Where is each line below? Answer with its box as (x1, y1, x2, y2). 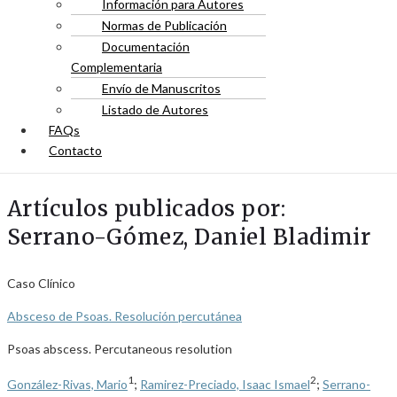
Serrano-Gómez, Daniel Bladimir (7, 223, 371, 251)
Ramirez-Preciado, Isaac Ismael (140, 376, 310, 392)
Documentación (102, 39, 190, 54)
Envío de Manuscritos (102, 81, 221, 96)
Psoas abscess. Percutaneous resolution (7, 341, 232, 356)
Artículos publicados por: (7, 195, 286, 222)
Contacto (49, 143, 102, 158)
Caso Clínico (7, 276, 75, 291)
